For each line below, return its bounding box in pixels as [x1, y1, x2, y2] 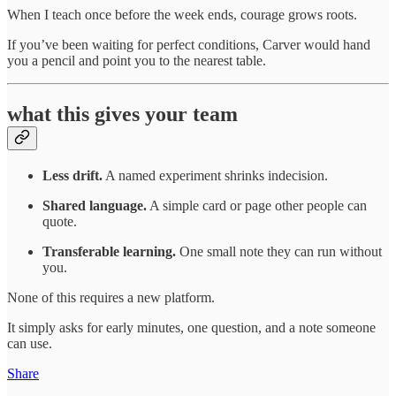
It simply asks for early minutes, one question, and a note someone [7, 319, 376, 335]
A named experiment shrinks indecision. [103, 167, 328, 183]
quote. [42, 213, 77, 229]
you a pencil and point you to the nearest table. [7, 53, 266, 69]
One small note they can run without [176, 243, 382, 259]
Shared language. [42, 197, 147, 213]
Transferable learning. [42, 243, 176, 259]
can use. [7, 335, 52, 351]
